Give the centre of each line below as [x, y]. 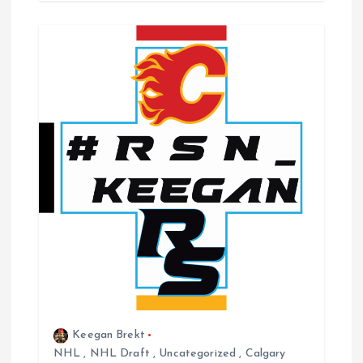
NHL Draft [120, 354]
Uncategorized [198, 354]
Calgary [265, 354]
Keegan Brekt [109, 335]
